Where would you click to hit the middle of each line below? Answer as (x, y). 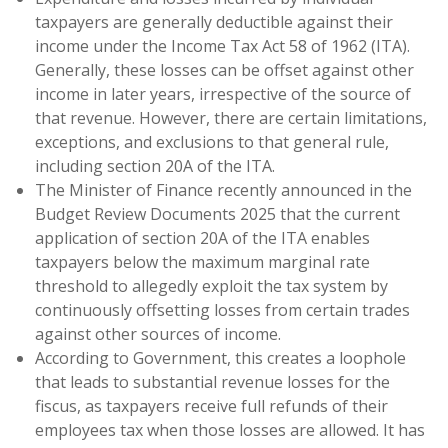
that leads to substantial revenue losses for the (212, 382)
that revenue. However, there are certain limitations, (231, 118)
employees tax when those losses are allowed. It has (230, 430)
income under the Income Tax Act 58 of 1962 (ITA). (222, 46)
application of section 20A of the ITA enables (202, 238)
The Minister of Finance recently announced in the (223, 190)
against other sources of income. (158, 334)
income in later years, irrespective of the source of (223, 94)
